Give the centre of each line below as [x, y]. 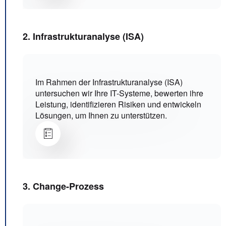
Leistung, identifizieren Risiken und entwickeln [118, 104]
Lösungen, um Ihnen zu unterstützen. [101, 116]
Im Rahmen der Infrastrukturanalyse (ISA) [109, 82]
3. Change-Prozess [63, 186]
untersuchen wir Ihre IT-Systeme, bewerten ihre [119, 93]
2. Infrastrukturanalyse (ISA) [83, 37]
